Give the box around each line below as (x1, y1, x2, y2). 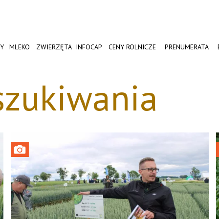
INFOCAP (76, 43, 103, 51)
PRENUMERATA (165, 43, 209, 51)
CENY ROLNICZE (109, 43, 156, 51)
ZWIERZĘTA (36, 43, 72, 51)
